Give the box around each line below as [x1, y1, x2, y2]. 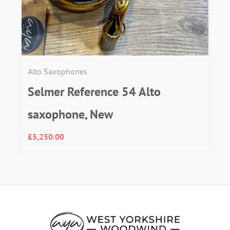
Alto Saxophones [28, 68, 87, 77]
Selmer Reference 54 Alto [28, 84, 161, 100]
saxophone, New [28, 106, 113, 123]
